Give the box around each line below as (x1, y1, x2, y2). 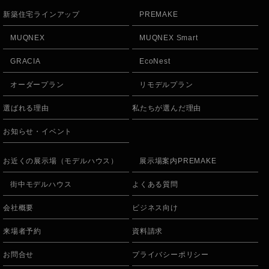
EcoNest (139, 56, 171, 65)
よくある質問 (132, 180, 178, 189)
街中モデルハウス (10, 180, 72, 189)
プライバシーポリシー (132, 250, 210, 259)
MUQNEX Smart (139, 33, 198, 42)
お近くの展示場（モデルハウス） (3, 156, 119, 165)
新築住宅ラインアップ (3, 10, 80, 19)
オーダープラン (10, 80, 64, 89)
